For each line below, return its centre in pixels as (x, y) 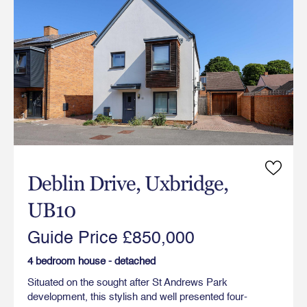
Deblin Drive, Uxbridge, (128, 183)
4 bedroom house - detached (91, 261)
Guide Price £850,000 (111, 238)
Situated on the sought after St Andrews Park (127, 282)
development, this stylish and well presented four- (137, 297)
